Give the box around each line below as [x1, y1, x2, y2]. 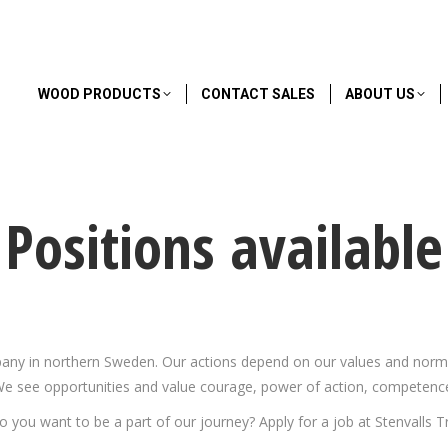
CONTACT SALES [201, 86, 315, 102]
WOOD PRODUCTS [38, 86, 161, 102]
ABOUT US [345, 86, 415, 102]
